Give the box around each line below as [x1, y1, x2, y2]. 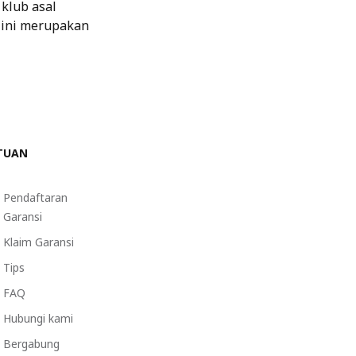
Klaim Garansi [3, 234, 74, 250]
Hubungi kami [3, 310, 73, 326]
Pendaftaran [3, 189, 68, 205]
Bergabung [3, 335, 60, 351]
